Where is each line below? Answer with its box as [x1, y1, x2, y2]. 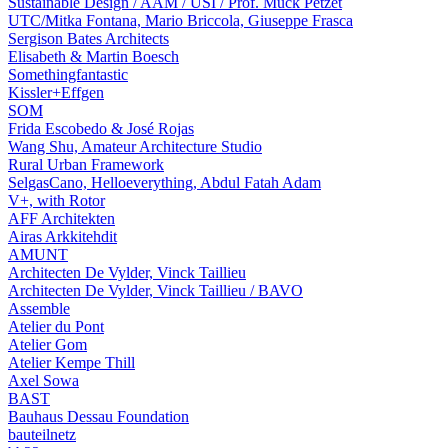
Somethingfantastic [8, 66, 128, 83]
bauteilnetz [8, 426, 76, 443]
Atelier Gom [8, 336, 87, 353]
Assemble [8, 300, 70, 317]
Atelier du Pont [8, 318, 104, 335]
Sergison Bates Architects [8, 30, 169, 47]
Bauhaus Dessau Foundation [8, 408, 189, 425]
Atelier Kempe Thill [8, 354, 135, 371]
